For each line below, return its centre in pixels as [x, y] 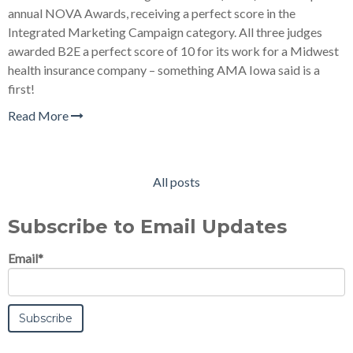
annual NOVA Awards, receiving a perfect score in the [152, 13]
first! [22, 89]
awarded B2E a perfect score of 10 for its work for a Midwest [173, 51]
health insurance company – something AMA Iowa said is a [164, 70]
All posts [176, 182]
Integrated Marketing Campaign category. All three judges [165, 32]
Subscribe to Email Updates [147, 227]
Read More [39, 116]
